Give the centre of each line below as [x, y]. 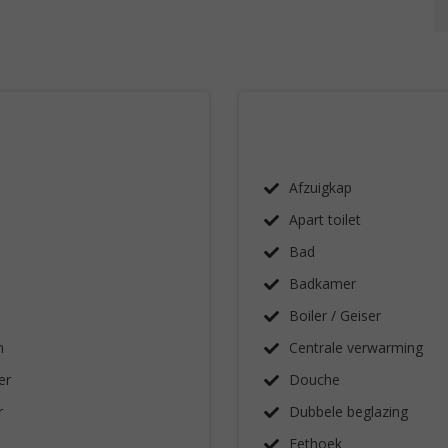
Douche [314, 379]
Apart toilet [325, 219]
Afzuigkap [320, 187]
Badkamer [322, 283]
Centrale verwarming [356, 347]
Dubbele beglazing [348, 411]
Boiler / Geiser [335, 315]
